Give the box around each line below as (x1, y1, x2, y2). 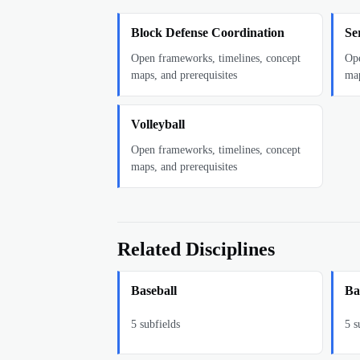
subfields (137, 318, 180, 330)
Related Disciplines (117, 239, 275, 260)
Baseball (131, 284, 177, 297)
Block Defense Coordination (131, 26, 284, 39)
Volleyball (131, 117, 185, 131)
